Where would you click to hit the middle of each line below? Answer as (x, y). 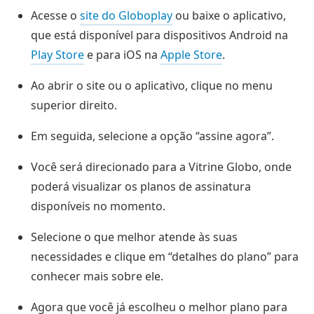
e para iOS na (122, 55)
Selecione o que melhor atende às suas (134, 237)
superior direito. (74, 105)
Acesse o (55, 16)
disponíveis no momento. (98, 206)
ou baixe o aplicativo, (229, 16)
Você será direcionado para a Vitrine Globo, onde (161, 167)
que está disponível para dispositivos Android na (159, 35)
